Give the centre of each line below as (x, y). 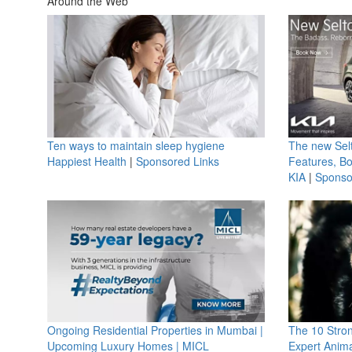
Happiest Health (87, 161)
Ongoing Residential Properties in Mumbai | (155, 330)
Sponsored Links (178, 161)
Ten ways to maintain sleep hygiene (136, 145)
